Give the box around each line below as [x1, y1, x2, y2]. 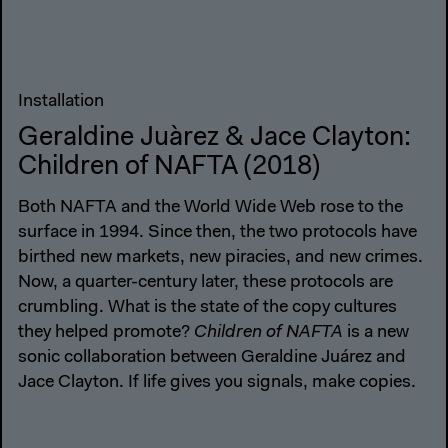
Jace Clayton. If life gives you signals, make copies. [18, 373, 420, 392]
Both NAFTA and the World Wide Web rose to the [18, 198, 403, 217]
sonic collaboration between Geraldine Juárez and [18, 348, 406, 367]
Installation [18, 93, 104, 112]
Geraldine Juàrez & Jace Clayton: [18, 125, 411, 153]
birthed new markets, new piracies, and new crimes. [18, 248, 423, 267]
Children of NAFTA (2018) [18, 154, 320, 182]
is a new [343, 323, 409, 342]
